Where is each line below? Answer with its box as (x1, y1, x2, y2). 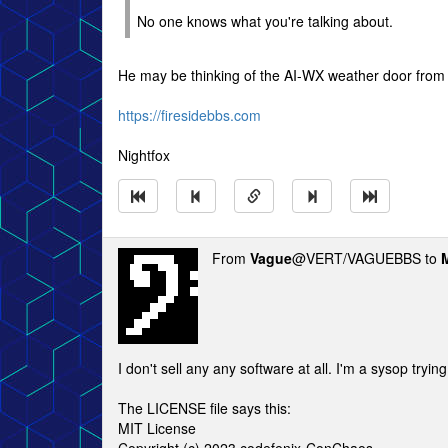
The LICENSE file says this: (118, 398, 291, 418)
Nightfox (118, 145, 170, 165)
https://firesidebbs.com (118, 105, 261, 125)
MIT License (118, 418, 196, 438)
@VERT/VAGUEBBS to (292, 248, 441, 268)
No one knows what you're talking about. (137, 11, 393, 31)
